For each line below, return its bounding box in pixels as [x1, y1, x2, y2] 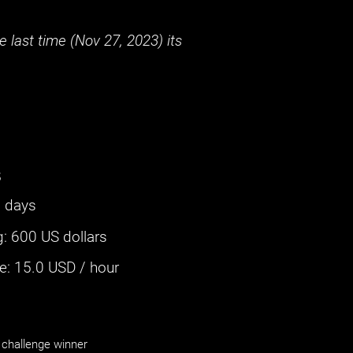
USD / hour [44, 258, 120, 277]
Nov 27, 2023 [75, 32, 159, 50]
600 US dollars [11, 228, 108, 246]
